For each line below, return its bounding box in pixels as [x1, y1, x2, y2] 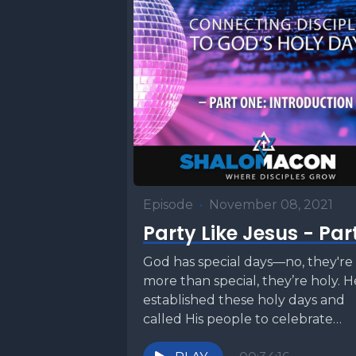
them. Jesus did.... [143, 331, 251, 346]
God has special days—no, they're [143, 254, 353, 269]
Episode [143, 197, 193, 212]
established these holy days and [143, 292, 345, 308]
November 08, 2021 [209, 197, 333, 212]
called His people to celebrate [143, 311, 333, 327]
